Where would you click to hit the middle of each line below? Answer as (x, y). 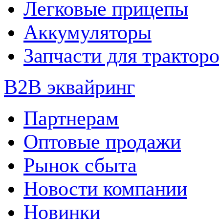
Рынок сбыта (80, 165)
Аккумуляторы (88, 32)
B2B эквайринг (69, 87)
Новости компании (105, 188)
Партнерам (71, 118)
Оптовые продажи (102, 142)
